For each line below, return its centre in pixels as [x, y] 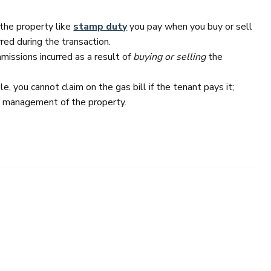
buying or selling [170, 57]
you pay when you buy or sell [190, 27]
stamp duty [100, 27]
